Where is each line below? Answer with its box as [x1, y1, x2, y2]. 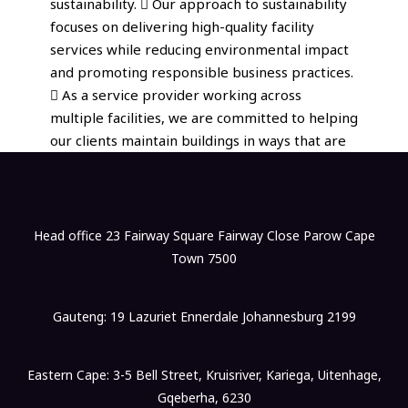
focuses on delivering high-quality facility [50, 16, 314, 36]
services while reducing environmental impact [50, 39, 349, 58]
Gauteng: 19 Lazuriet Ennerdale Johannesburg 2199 [52, 307, 356, 325]
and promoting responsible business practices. [50, 62, 353, 81]
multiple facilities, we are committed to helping [50, 107, 358, 127]
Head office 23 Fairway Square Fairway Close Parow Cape [33, 226, 375, 244]
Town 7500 [171, 249, 237, 267]
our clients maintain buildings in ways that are [50, 130, 346, 149]
